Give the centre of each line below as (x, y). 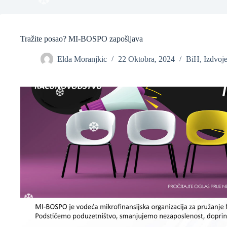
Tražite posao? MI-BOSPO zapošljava (82, 39)
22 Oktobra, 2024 (146, 59)
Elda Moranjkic (82, 59)
